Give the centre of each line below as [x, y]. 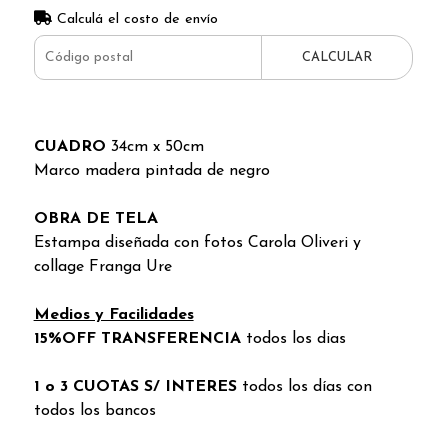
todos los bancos [94, 410]
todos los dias [295, 338]
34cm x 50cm [157, 146]
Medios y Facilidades [113, 314]
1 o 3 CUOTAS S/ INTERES [137, 386]
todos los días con [306, 386]
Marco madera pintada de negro [151, 170]
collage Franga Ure [102, 266]
